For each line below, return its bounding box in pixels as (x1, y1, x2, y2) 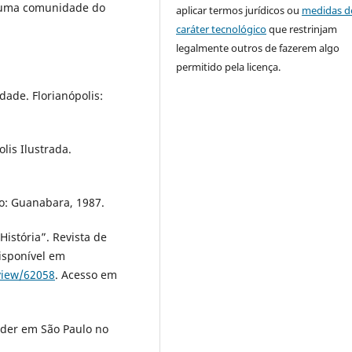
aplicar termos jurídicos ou (176, 2, 302, 17)
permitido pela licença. (176, 59, 281, 74)
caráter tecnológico (176, 21, 267, 36)
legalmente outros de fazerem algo (176, 40, 340, 55)
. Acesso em (55, 267, 117, 283)
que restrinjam (266, 21, 338, 36)
